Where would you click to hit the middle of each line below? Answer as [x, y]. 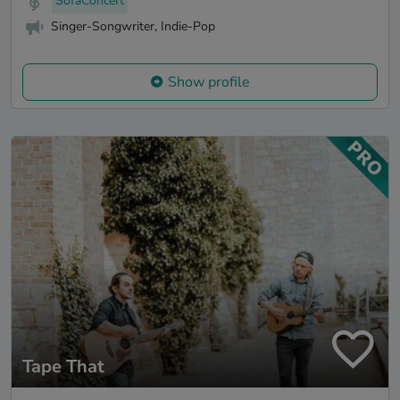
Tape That [63, 367]
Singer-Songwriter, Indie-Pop [133, 27]
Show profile [209, 82]
